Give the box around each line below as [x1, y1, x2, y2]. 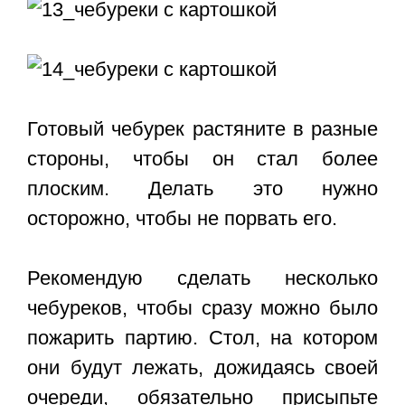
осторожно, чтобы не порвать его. [27, 207, 337, 231]
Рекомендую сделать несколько [27, 267, 378, 290]
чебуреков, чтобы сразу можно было [27, 297, 378, 320]
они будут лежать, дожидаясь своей [27, 356, 378, 380]
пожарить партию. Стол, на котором [27, 326, 378, 350]
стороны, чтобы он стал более [27, 147, 378, 171]
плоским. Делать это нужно [27, 177, 378, 201]
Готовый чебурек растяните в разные [27, 118, 378, 141]
